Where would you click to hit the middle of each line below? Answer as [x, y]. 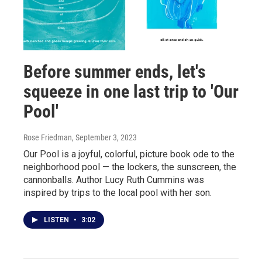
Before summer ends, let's [115, 71]
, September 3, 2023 [104, 137]
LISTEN [57, 220]
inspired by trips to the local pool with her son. [118, 192]
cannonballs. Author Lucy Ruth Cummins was [114, 180]
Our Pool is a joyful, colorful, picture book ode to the [129, 154]
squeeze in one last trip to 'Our [131, 91]
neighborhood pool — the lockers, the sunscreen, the [130, 167]
